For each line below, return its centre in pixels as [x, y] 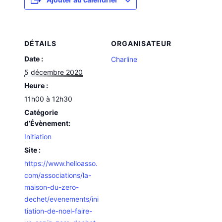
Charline [124, 59]
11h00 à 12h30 [49, 99]
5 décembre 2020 [54, 72]
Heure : [36, 86]
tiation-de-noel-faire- [58, 211]
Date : [34, 59]
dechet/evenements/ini [62, 199]
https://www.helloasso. [61, 164]
